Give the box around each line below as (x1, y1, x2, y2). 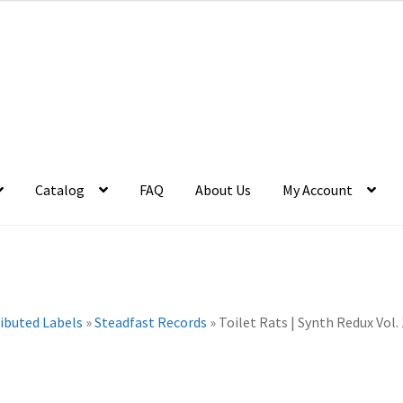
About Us (195, 180, 252, 199)
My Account (282, 180, 354, 199)
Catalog (35, 180, 85, 199)
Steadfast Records (94, 312, 208, 331)
